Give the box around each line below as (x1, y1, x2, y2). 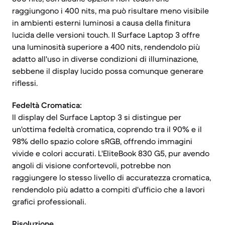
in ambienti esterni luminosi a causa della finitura (12, 18, 190, 28)
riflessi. (12, 78, 38, 88)
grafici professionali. (12, 196, 86, 206)
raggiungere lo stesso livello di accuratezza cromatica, (12, 172, 211, 182)
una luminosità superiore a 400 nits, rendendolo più (12, 42, 200, 52)
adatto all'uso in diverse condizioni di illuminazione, (12, 54, 198, 64)
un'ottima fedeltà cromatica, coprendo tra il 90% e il (12, 124, 202, 134)
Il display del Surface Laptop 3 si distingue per (12, 112, 181, 122)
